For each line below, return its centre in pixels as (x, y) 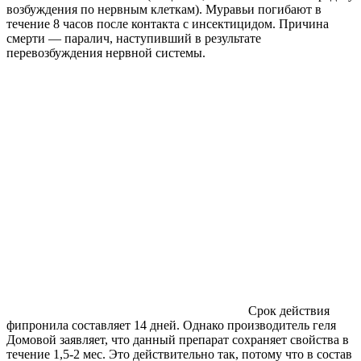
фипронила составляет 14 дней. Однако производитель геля (171, 325)
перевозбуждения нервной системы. (106, 52)
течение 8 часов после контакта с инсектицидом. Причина (168, 23)
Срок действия (289, 310)
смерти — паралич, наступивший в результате (134, 38)
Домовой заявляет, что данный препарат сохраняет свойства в (178, 339)
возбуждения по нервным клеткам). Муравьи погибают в (164, 9)
